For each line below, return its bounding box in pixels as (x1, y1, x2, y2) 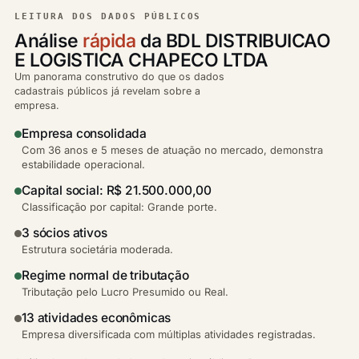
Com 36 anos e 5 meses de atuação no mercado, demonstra (22, 143, 323, 156)
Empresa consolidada (22, 126, 147, 141)
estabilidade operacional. (22, 158, 145, 171)
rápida (83, 30, 136, 52)
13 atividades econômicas (22, 310, 171, 325)
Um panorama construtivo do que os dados (14, 71, 224, 83)
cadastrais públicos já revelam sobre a (14, 85, 200, 97)
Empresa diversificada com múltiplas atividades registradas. (22, 328, 316, 341)
